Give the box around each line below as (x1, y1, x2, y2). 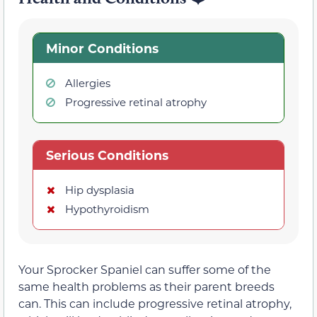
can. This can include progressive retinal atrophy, (18, 296, 292, 311)
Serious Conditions (45, 146, 168, 164)
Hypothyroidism (65, 202, 149, 217)
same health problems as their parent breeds (18, 279, 275, 294)
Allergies (65, 75, 110, 90)
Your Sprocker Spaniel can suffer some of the (18, 262, 271, 277)
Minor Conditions (45, 39, 158, 57)
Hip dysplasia (65, 183, 134, 197)
